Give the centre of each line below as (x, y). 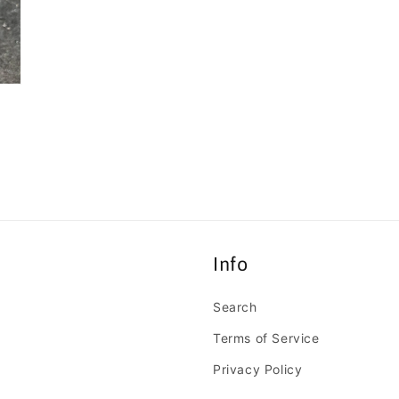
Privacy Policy (258, 369)
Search (235, 307)
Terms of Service (266, 338)
